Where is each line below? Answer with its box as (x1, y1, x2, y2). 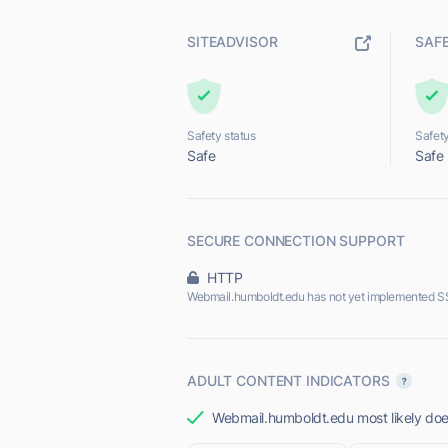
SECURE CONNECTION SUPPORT (187, 232, 405, 249)
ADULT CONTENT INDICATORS (187, 372, 390, 389)
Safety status (187, 128, 256, 143)
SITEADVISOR (187, 33, 278, 50)
